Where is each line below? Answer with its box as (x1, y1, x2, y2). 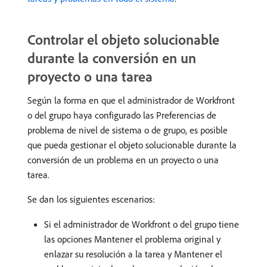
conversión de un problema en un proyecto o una (27, 154, 219, 166)
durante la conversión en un (27, 49, 196, 67)
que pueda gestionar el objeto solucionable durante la (27, 139, 237, 151)
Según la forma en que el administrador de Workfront (27, 94, 235, 106)
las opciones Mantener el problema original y (44, 233, 221, 245)
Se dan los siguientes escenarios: (27, 193, 155, 205)
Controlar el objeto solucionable (27, 30, 219, 48)
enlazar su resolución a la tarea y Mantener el (44, 248, 222, 260)
